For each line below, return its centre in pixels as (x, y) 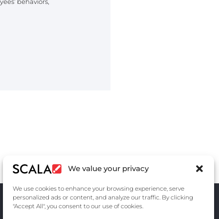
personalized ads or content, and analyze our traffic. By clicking (103, 197)
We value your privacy (109, 169)
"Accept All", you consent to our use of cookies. (78, 206)
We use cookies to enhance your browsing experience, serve (99, 189)
